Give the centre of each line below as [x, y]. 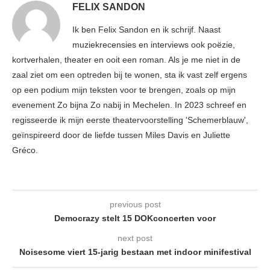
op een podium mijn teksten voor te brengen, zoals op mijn [124, 90]
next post [135, 238]
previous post [135, 205]
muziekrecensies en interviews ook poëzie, [154, 45]
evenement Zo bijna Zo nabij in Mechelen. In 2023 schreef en [129, 105]
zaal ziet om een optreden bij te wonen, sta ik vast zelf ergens [130, 75]
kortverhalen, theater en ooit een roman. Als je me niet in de [126, 60]
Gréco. [25, 150]
